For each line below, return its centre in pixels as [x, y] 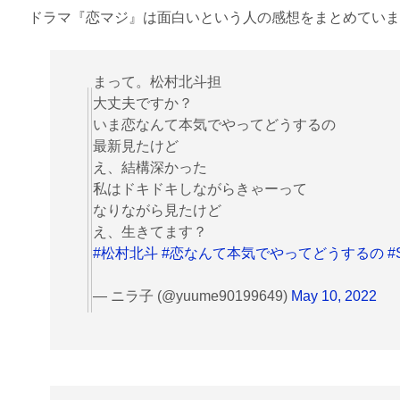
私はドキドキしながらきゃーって [200, 188]
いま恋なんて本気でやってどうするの [214, 124]
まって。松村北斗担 [157, 81]
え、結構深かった [150, 167]
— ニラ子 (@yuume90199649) [192, 296]
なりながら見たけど [157, 210]
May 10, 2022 [334, 296]
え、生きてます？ [150, 231]
